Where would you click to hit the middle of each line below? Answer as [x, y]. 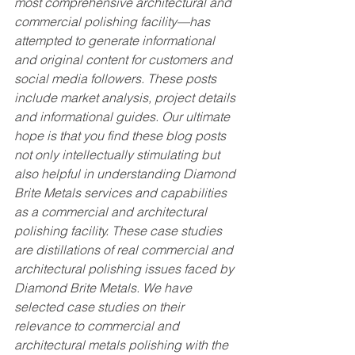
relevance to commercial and [98, 326]
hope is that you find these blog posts [122, 136]
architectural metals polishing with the [123, 345]
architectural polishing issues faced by [126, 269]
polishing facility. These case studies [120, 231]
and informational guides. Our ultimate [124, 116]
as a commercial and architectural [112, 212]
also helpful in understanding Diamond [126, 174]
